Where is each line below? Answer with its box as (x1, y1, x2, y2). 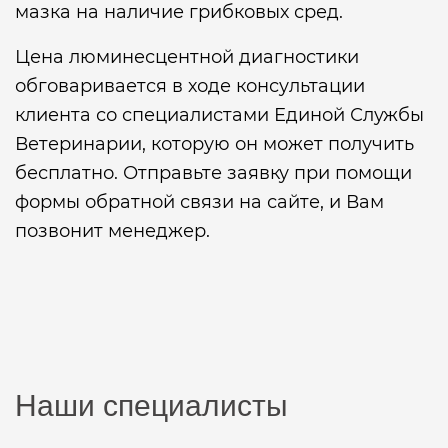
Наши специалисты (15, 389, 288, 422)
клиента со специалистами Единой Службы (15, 104, 424, 126)
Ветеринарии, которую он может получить (15, 133, 414, 155)
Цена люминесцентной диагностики (15, 46, 359, 68)
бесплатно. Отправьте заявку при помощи (15, 162, 412, 184)
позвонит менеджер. (15, 220, 210, 242)
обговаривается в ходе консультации (15, 75, 365, 97)
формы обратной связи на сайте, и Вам (15, 191, 384, 213)
